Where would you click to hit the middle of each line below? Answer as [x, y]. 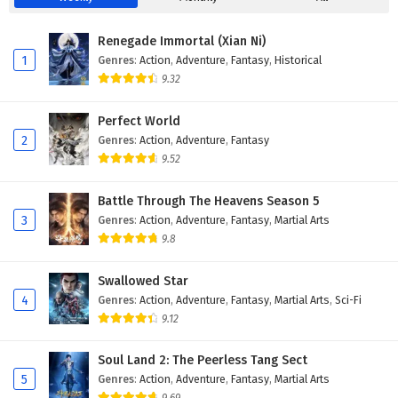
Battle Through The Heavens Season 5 [208, 201]
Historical [298, 60]
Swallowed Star [143, 281]
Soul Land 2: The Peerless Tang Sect [203, 361]
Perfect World [139, 121]
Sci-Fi [348, 299]
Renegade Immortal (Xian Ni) [182, 41]
